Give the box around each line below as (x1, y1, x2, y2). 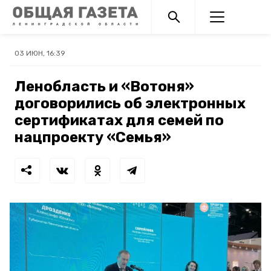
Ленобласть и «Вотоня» (15, 78, 194, 95)
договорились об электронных (15, 95, 246, 112)
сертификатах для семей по (15, 112, 224, 129)
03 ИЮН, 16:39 (15, 49, 65, 57)
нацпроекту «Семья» (15, 129, 171, 146)
